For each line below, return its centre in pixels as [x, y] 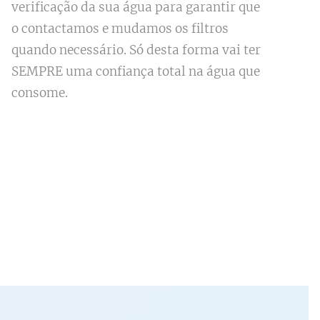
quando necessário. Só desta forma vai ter [136, 50]
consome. [39, 93]
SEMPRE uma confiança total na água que [135, 72]
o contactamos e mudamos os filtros [120, 29]
